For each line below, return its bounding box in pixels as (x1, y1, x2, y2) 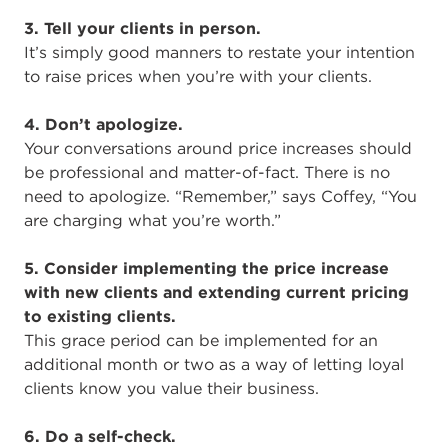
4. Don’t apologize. (24, 113, 183, 134)
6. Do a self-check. (24, 425, 176, 446)
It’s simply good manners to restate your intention (24, 41, 415, 62)
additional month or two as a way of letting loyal (24, 353, 404, 374)
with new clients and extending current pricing (24, 281, 409, 302)
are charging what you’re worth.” (24, 209, 281, 230)
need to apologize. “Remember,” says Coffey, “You (24, 185, 417, 206)
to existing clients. (24, 305, 176, 326)
